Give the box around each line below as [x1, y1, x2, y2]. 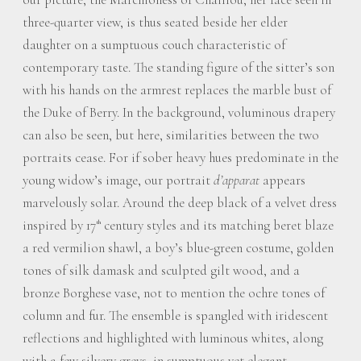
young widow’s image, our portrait [23, 171, 214, 189]
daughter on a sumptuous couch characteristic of [23, 35, 285, 53]
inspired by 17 [23, 216, 96, 234]
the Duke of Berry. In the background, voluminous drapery [23, 103, 335, 121]
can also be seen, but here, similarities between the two [23, 126, 319, 143]
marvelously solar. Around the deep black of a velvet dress [23, 193, 337, 211]
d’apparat [214, 171, 259, 189]
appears [259, 171, 305, 189]
